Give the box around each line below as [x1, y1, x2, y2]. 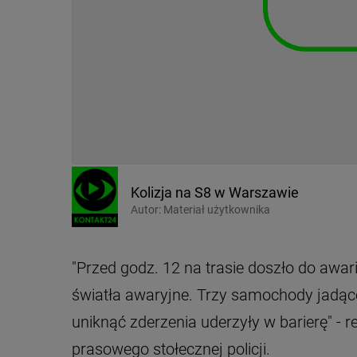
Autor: [131, 202, 161, 216]
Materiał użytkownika [161, 202, 270, 216]
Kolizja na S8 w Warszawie [131, 183, 299, 201]
